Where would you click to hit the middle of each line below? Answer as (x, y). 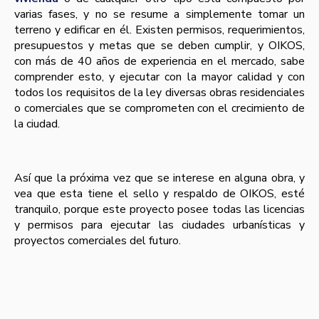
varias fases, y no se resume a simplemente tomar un (159, 15)
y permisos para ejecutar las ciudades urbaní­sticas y (159, 225)
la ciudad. (37, 124)
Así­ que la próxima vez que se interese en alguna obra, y (159, 178)
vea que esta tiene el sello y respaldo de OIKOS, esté (159, 194)
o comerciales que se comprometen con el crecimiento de (159, 109)
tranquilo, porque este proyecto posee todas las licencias (159, 210)
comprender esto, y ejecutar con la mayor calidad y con (159, 77)
